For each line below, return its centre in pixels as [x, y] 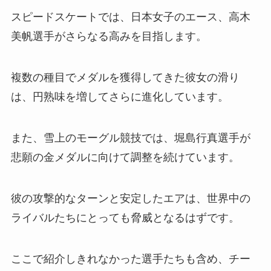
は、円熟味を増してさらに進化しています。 [119, 97]
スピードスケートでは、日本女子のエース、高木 [130, 17]
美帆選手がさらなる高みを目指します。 [109, 37]
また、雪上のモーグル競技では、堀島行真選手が [130, 138]
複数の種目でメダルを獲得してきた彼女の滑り [125, 78]
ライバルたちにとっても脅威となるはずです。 [125, 217]
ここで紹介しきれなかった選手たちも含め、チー [130, 259]
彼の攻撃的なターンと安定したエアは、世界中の [130, 198]
